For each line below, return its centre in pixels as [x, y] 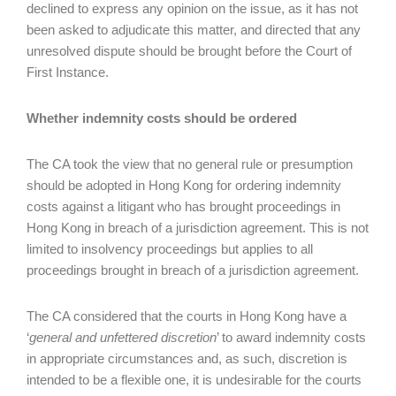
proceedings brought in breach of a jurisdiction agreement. [193, 270]
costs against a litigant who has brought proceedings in [183, 206]
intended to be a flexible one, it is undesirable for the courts [194, 380]
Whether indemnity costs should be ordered [162, 118]
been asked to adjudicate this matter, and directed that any [194, 30]
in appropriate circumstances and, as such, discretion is [187, 358]
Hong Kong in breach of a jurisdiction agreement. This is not [198, 228]
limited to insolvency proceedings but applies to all [170, 249]
